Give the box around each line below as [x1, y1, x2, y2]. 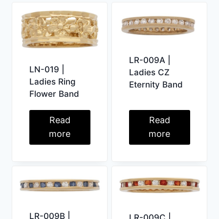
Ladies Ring [29, 77, 76, 87]
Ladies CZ [129, 67, 170, 77]
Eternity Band [129, 79, 183, 89]
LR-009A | [129, 55, 171, 65]
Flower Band [29, 89, 79, 99]
